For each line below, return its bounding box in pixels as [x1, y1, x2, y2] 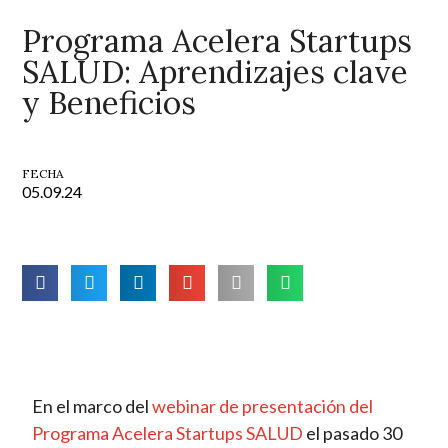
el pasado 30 [303, 422, 403, 445]
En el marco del [32, 395, 153, 418]
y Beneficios [22, 83, 197, 123]
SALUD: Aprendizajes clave [22, 52, 409, 92]
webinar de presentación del [152, 395, 374, 418]
